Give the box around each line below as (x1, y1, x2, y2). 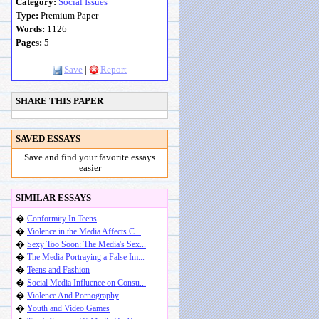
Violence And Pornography (27, 291, 119, 300)
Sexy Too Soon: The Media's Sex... (27, 240, 146, 249)
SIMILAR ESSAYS (16, 193, 91, 203)
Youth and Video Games (27, 304, 110, 313)
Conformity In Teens (27, 214, 97, 223)
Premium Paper (38, 11, 98, 21)
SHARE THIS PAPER (16, 96, 103, 106)
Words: (16, 24, 45, 34)
